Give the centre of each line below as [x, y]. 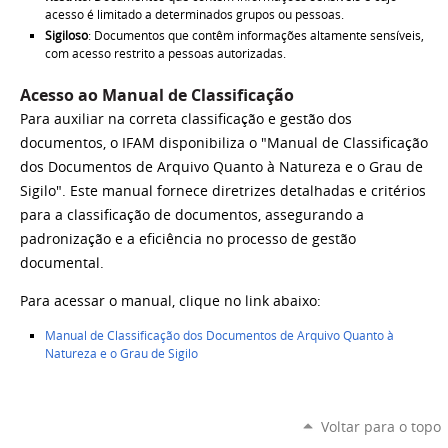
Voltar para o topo [380, 426]
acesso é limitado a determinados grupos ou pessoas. [194, 14]
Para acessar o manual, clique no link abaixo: [170, 300]
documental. [62, 263]
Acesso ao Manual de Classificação [157, 95]
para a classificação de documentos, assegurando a [192, 215]
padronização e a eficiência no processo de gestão [188, 239]
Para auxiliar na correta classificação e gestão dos [186, 119]
